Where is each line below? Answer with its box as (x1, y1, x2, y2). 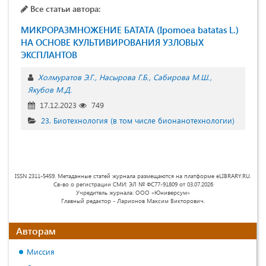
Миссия (27, 246, 55, 256)
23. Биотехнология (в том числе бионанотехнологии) (41, 115, 235, 125)
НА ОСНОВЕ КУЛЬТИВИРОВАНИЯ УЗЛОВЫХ (21, 36, 204, 48)
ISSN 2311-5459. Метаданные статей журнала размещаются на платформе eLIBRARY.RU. (15, 171, 251, 180)
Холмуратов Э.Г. (38, 71, 94, 82)
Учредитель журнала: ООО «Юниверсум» (76, 188, 190, 197)
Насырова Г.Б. (99, 71, 148, 82)
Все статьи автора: (28, 2, 100, 14)
